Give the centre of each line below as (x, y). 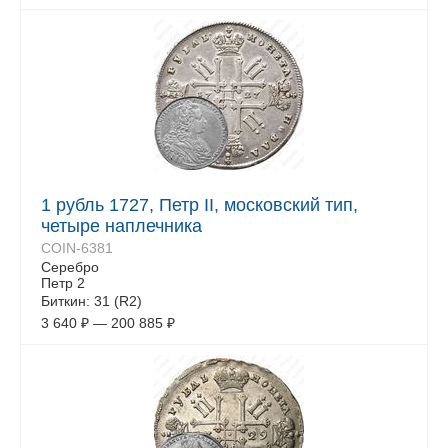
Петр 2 (63, 283)
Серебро (70, 267)
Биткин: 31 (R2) (91, 301)
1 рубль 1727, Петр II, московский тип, (199, 205)
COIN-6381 (77, 248)
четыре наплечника (121, 226)
